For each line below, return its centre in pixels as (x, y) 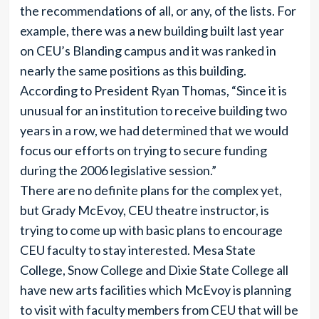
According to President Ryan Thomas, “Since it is (153, 90)
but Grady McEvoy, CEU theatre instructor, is (144, 210)
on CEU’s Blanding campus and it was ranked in (148, 51)
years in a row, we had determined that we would (154, 130)
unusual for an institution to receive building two (153, 110)
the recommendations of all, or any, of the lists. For (158, 11)
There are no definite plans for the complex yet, (151, 190)
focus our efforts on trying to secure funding (143, 150)
